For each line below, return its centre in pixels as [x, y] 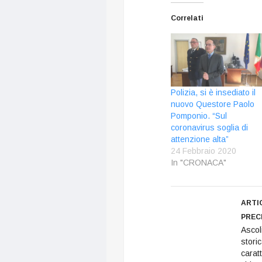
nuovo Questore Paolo [213, 104]
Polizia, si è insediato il [213, 92]
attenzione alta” [200, 139]
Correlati [187, 18]
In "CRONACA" [199, 162]
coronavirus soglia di [209, 127]
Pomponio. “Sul [199, 116]
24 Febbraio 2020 [204, 151]
